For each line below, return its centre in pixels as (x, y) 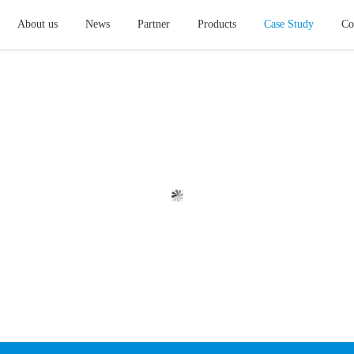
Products (217, 24)
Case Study (289, 24)
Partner (154, 24)
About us (38, 24)
